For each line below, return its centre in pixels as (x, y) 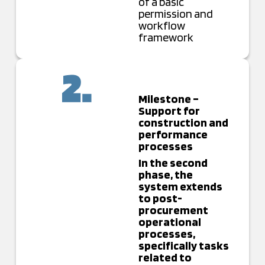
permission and (175, 14)
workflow (161, 26)
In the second (173, 163)
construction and (183, 123)
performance (173, 135)
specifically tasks (183, 246)
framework (166, 38)
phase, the (165, 175)
